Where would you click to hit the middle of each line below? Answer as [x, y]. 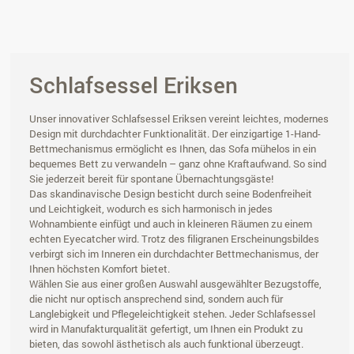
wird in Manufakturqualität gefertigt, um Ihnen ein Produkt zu [166, 329]
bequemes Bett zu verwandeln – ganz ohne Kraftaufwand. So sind [178, 164]
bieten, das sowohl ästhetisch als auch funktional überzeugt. [166, 344]
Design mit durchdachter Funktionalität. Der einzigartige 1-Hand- [175, 134]
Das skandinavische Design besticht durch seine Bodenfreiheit [171, 194]
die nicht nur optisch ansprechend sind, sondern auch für [156, 299]
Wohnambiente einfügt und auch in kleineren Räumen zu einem [171, 224]
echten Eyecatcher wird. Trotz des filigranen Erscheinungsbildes [174, 239]
